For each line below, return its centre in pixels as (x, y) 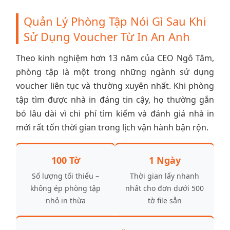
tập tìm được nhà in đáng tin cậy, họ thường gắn (115, 99)
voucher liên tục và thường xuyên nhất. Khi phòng (115, 85)
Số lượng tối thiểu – (65, 176)
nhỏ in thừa (65, 200)
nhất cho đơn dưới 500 (165, 188)
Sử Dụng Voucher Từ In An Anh (107, 36)
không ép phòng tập (65, 188)
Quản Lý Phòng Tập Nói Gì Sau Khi (115, 21)
